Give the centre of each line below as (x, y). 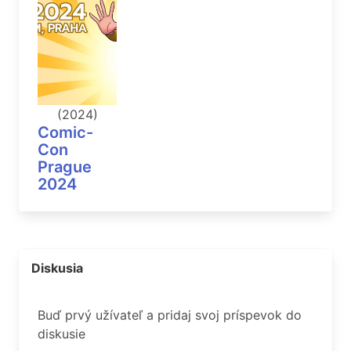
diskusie (62, 334)
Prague (65, 167)
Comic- (65, 133)
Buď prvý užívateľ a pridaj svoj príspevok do (170, 315)
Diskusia (57, 268)
